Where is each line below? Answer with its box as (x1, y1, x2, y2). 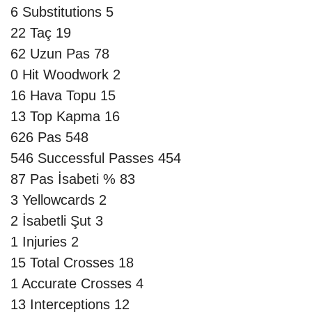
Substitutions (22, 4, 102, 20)
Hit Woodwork (22, 67, 109, 83)
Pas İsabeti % (30, 171, 116, 187)
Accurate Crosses (22, 276, 132, 292)
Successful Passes (38, 150, 154, 166)
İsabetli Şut (22, 213, 91, 229)
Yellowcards (22, 192, 95, 208)
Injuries (22, 234, 67, 250)
